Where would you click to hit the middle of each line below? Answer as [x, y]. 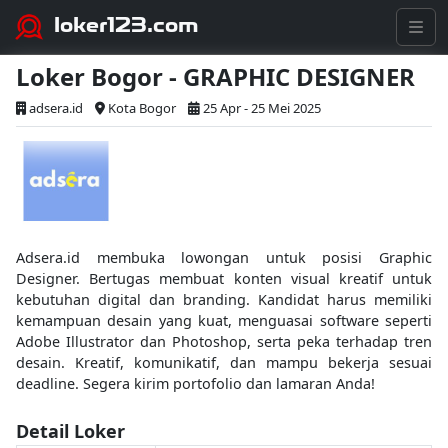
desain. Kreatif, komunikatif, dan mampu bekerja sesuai [224, 362]
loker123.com [126, 24]
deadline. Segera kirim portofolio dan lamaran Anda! [195, 383]
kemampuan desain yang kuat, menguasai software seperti [224, 320]
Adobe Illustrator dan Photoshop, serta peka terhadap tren [224, 341]
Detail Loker [70, 431]
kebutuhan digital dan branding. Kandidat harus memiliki [224, 299]
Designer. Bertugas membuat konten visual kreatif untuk [224, 278]
